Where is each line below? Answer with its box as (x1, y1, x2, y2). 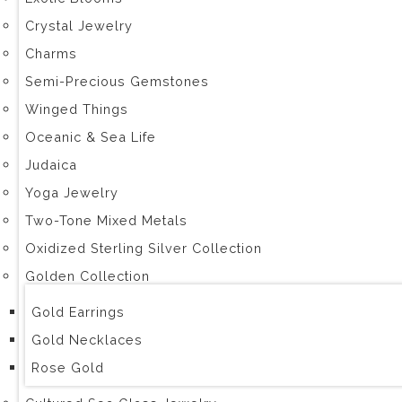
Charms (25, 46, 77, 61)
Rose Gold (31, 360, 104, 375)
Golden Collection (25, 268, 150, 284)
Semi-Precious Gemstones (25, 74, 209, 89)
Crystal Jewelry (25, 18, 133, 33)
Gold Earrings (31, 304, 125, 319)
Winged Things (25, 101, 128, 117)
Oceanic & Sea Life (25, 129, 156, 144)
